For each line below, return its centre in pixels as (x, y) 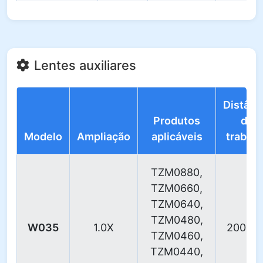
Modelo (43, 136)
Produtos (177, 121)
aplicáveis (177, 136)
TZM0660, (177, 188)
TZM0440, (177, 252)
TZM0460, (177, 236)
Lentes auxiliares (85, 65)
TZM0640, (177, 204)
